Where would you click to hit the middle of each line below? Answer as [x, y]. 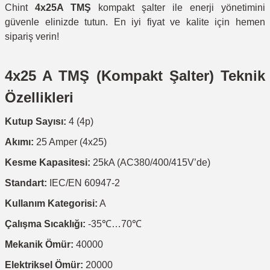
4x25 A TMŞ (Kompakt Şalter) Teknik [135, 76]
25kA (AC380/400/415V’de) [150, 162]
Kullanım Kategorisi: [51, 203]
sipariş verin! [32, 36]
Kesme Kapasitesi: [48, 162]
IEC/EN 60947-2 [83, 183]
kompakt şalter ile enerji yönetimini [178, 8]
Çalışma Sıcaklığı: [45, 224]
